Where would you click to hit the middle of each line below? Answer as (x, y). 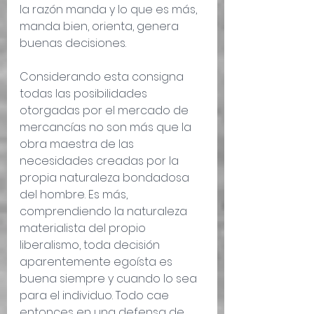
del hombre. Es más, (75, 195)
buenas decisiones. (73, 43)
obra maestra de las (78, 144)
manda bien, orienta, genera (101, 27)
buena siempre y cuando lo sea (110, 279)
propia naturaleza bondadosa (106, 178)
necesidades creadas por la (101, 161)
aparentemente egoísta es (97, 262)
